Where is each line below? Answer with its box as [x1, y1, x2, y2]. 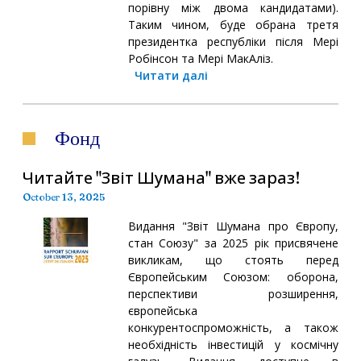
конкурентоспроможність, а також [127, 319, 338, 335]
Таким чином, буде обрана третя [127, 16, 338, 32]
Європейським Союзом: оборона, [127, 268, 338, 284]
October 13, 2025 [23, 190, 105, 203]
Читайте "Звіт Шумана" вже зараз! [23, 167, 301, 188]
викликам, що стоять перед [127, 251, 338, 268]
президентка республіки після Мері [127, 33, 338, 49]
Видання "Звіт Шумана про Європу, [127, 218, 338, 234]
